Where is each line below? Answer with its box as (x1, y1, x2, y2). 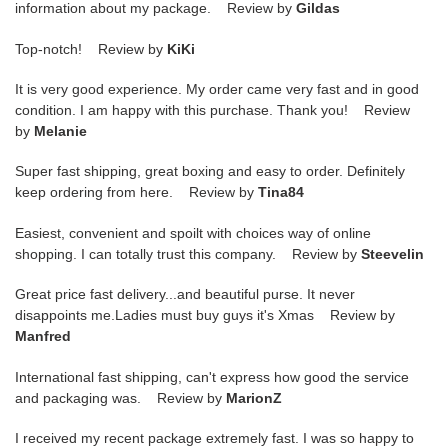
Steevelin (361, 245, 424, 262)
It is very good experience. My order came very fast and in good (15, 80, 419, 97)
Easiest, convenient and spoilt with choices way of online (15, 224, 371, 241)
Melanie (34, 122, 87, 139)
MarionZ (226, 389, 282, 406)
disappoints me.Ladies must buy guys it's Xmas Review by (15, 307, 395, 324)
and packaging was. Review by (15, 389, 226, 406)
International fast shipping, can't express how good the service (15, 368, 409, 385)
